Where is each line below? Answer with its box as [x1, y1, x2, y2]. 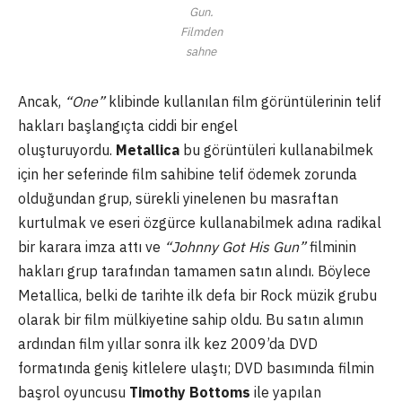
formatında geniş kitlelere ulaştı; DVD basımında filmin [18, 359, 374, 378]
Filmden [179, 23, 223, 40]
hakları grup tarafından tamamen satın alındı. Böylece [18, 262, 371, 281]
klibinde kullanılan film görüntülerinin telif [105, 92, 381, 111]
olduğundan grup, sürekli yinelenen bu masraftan [18, 189, 338, 208]
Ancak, [18, 92, 65, 111]
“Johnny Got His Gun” [164, 238, 306, 257]
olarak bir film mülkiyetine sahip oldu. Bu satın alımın [18, 310, 363, 329]
